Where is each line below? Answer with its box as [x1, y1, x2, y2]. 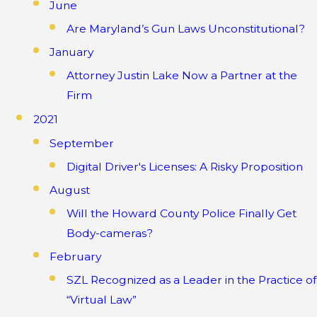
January [50, 45, 94, 59]
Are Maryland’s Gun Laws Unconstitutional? [66, 22, 305, 36]
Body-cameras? [66, 226, 153, 241]
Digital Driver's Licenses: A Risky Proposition [66, 160, 303, 174]
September [50, 136, 115, 150]
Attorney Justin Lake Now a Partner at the [66, 69, 297, 83]
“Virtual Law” [66, 293, 137, 307]
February [50, 249, 102, 263]
